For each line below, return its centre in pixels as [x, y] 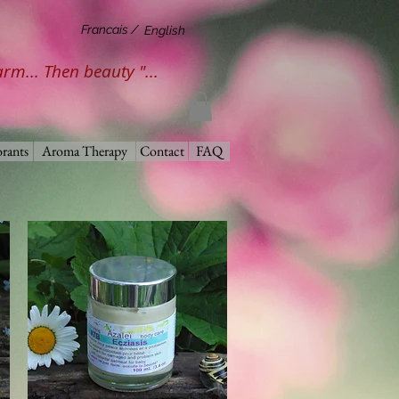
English [165, 31]
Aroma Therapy [85, 151]
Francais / [110, 30]
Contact [162, 151]
